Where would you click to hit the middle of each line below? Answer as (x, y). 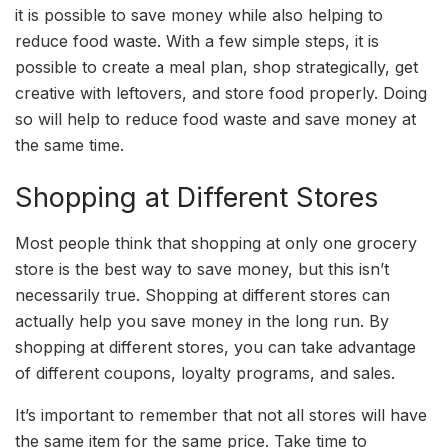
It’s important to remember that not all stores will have (221, 414)
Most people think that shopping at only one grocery (216, 242)
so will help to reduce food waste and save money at (215, 118)
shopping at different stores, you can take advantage (215, 346)
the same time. (69, 144)
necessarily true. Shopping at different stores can (202, 294)
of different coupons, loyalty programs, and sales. (205, 372)
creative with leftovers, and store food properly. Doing (221, 92)
